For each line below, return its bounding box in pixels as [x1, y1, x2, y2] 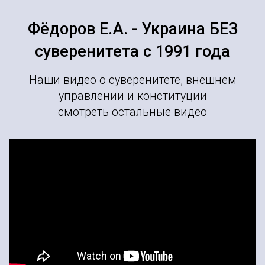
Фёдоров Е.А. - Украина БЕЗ [27, 20, 238, 39]
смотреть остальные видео [58, 105, 207, 119]
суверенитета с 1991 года [35, 42, 230, 62]
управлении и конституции [58, 89, 207, 104]
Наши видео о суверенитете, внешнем [28, 73, 237, 88]
